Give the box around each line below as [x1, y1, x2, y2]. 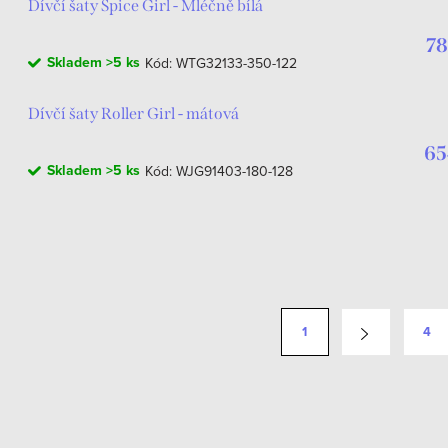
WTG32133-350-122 [176, 53, 297, 73]
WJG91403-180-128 [176, 161, 293, 181]
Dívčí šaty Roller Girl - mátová [28, 104, 239, 123]
